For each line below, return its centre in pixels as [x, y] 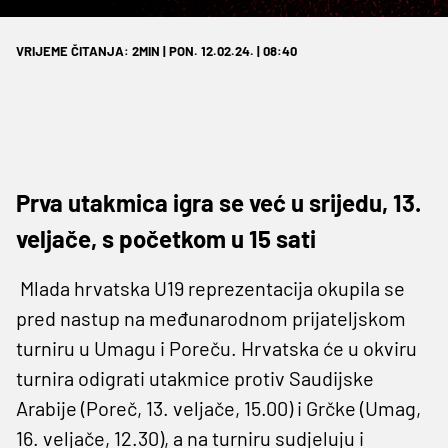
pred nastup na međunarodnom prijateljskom [211, 317]
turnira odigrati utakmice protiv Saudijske [195, 377]
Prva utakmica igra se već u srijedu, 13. [218, 202]
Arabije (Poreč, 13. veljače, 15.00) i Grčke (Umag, [218, 407]
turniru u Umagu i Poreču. [126, 347]
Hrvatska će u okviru [329, 347]
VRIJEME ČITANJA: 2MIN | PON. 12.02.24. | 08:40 [156, 50]
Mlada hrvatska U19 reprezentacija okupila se [210, 287]
